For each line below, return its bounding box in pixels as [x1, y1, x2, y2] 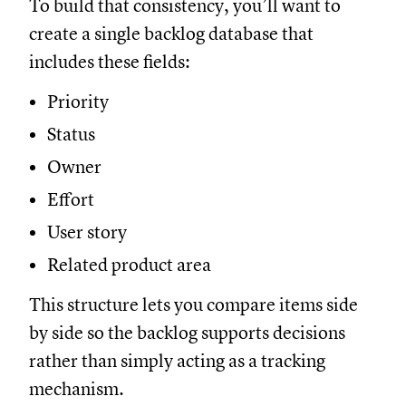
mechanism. [29, 378, 124, 401]
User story [47, 221, 127, 245]
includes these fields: [29, 51, 190, 74]
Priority [47, 91, 109, 114]
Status [47, 123, 95, 147]
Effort [47, 188, 94, 212]
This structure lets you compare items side [29, 294, 358, 317]
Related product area [47, 254, 211, 277]
